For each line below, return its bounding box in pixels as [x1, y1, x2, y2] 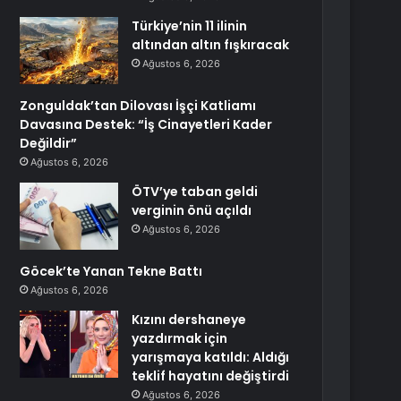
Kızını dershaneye [132, 311, 247, 328]
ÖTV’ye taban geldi [132, 183, 259, 200]
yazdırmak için [132, 329, 228, 347]
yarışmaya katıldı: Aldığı [132, 348, 290, 366]
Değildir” [20, 134, 78, 152]
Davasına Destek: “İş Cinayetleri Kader [20, 115, 273, 133]
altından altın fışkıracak [132, 36, 290, 54]
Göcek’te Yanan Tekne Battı [20, 262, 203, 280]
